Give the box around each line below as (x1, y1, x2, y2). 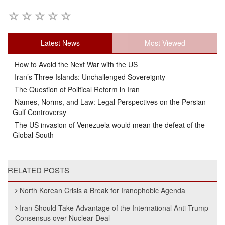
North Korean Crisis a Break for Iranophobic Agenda (20, 185, 185, 195)
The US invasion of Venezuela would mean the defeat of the (13, 119, 205, 130)
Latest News (40, 37, 80, 48)
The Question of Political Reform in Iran (13, 84, 140, 94)
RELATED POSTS (8, 164, 69, 175)
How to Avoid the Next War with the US (13, 59, 138, 69)
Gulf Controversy (13, 106, 66, 117)
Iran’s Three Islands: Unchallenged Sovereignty (13, 71, 165, 82)
